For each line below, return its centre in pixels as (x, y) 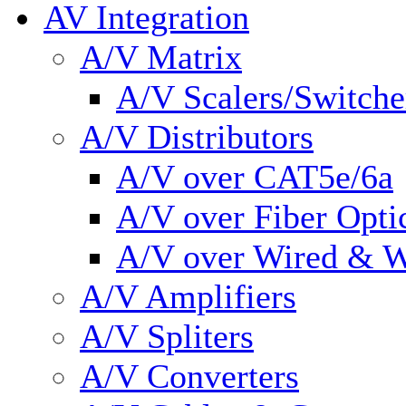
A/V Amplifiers (188, 296)
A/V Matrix (161, 57)
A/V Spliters (167, 336)
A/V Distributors (197, 137)
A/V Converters (189, 376)
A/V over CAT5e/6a (255, 177)
